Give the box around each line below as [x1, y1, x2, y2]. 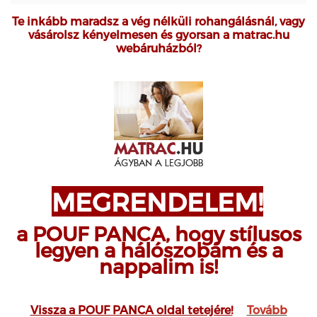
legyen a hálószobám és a [34, 238, 283, 262]
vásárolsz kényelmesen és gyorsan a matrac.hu [28, 27, 289, 41]
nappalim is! [99, 254, 218, 278]
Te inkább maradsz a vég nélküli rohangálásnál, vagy [12, 13, 305, 28]
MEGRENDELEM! [51, 186, 263, 217]
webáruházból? [115, 40, 202, 54]
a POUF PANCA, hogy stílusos [16, 221, 301, 246]
